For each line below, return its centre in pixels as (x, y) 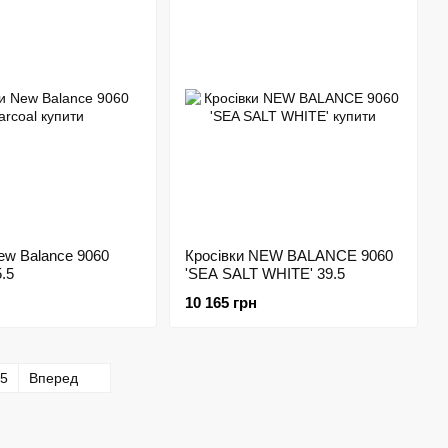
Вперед (55, 378)
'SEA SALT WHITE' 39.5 (264, 273)
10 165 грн (220, 302)
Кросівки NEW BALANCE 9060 (288, 255)
